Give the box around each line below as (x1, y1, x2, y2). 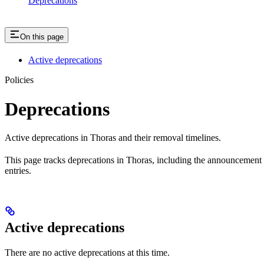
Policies (5, 75, 34, 85)
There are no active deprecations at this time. (5, 247, 170, 258)
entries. (5, 165, 31, 176)
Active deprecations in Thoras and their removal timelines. (5, 132, 221, 143)
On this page (20, 32, 64, 42)
